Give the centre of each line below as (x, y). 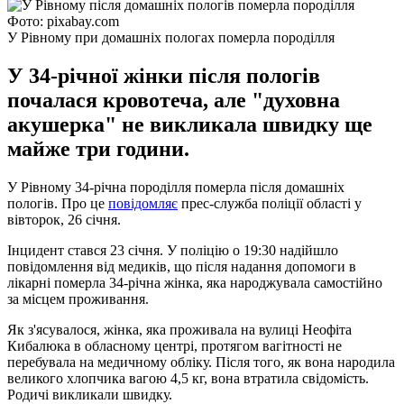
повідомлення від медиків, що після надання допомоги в (182, 266)
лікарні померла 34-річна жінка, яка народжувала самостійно (195, 282)
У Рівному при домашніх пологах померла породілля (171, 37)
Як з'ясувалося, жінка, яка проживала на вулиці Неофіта (179, 329)
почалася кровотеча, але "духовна (174, 100)
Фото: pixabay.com (63, 21)
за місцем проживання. (78, 298)
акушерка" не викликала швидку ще (190, 124)
